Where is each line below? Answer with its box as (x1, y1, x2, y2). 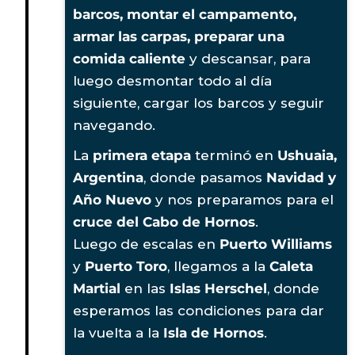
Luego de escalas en (73, 235, 219, 252)
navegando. (73, 116, 155, 133)
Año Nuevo (73, 191, 151, 208)
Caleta (269, 258, 313, 274)
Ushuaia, (277, 147, 337, 163)
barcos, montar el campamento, (73, 6, 296, 22)
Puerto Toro (85, 258, 167, 274)
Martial (73, 280, 120, 296)
